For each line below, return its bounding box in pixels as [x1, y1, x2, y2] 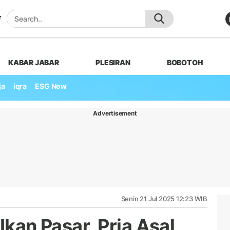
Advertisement [93, 109, 137, 117]
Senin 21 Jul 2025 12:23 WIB [121, 194, 207, 203]
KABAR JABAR [8, 57, 59, 67]
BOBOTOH [166, 57, 203, 67]
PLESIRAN [95, 57, 130, 67]
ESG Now [35, 82, 67, 91]
